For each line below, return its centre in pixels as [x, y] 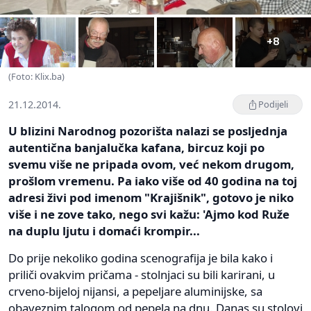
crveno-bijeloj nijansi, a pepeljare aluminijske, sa [135, 292]
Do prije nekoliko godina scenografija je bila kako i [141, 258]
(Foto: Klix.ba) [36, 77]
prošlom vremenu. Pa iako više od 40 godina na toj [153, 181]
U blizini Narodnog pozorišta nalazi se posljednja [148, 131]
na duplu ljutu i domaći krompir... [104, 231]
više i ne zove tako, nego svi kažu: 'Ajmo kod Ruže [149, 215]
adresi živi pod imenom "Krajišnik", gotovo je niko [151, 198]
